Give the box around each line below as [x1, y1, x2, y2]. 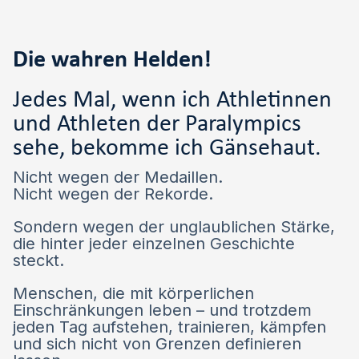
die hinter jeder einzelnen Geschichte [13, 234, 295, 254]
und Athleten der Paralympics [13, 112, 301, 138]
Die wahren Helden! [13, 48, 212, 74]
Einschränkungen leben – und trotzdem [13, 301, 312, 321]
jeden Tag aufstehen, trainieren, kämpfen [13, 317, 326, 337]
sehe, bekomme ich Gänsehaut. [13, 136, 321, 162]
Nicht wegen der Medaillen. [13, 167, 223, 188]
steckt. [13, 251, 64, 271]
